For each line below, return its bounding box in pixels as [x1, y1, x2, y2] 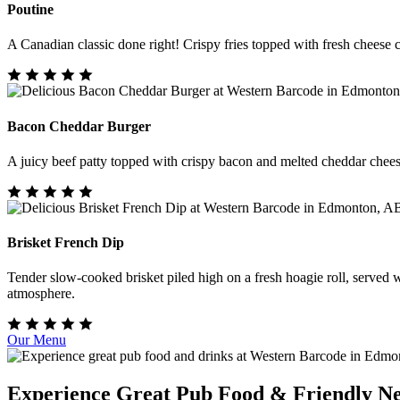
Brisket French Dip [7, 235, 124, 251]
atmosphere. [7, 286, 75, 302]
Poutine [7, 2, 54, 18]
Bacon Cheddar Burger [7, 118, 151, 134]
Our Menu [7, 332, 66, 348]
